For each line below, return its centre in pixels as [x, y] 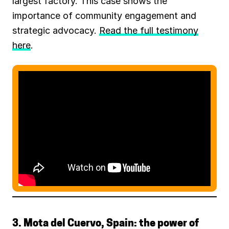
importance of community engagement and [104, 15]
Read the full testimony [149, 30]
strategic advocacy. [56, 30]
